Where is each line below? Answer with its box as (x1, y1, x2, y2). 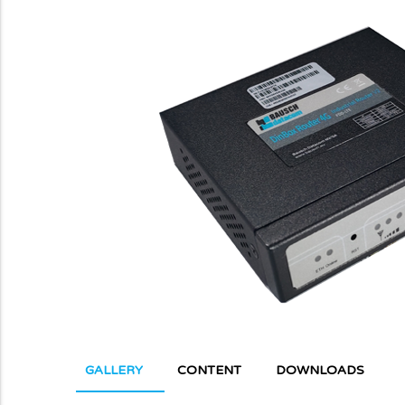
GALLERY (85, 362, 143, 378)
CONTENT (177, 362, 241, 378)
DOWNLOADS (276, 362, 364, 378)
